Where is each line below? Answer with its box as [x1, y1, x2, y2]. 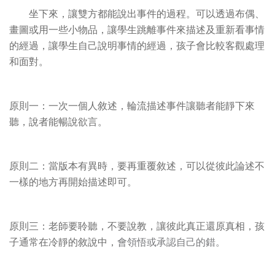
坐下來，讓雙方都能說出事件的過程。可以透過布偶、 [9, 9, 265, 20]
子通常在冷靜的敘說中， [9, 237, 117, 248]
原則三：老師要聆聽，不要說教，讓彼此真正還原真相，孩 [9, 221, 265, 232]
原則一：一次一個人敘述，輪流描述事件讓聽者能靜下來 [9, 101, 255, 112]
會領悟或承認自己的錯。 [117, 237, 225, 248]
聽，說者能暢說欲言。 [9, 117, 107, 128]
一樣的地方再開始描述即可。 [9, 177, 137, 188]
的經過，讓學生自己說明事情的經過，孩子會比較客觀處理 [9, 41, 265, 52]
